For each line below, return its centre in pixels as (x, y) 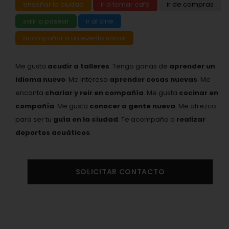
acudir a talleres (78, 66)
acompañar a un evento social (74, 38)
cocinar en (199, 93)
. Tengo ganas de (139, 66)
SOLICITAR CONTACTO (120, 172)
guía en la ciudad (86, 119)
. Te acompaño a (147, 119)
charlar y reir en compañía (94, 93)
